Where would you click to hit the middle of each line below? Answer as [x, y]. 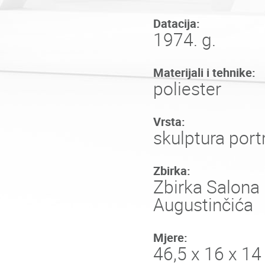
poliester [187, 89]
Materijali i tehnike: [204, 73]
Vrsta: [169, 122]
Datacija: [177, 24]
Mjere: [170, 238]
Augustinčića [203, 205]
